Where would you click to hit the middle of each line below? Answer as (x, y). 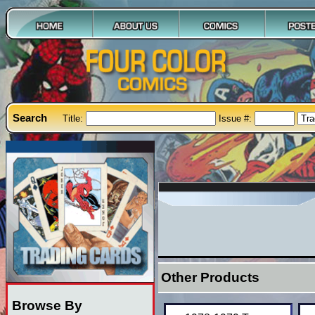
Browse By (47, 306)
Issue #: (237, 118)
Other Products (210, 277)
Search (30, 117)
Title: (75, 118)
